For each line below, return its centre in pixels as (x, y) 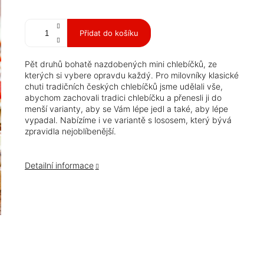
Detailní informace (59, 166)
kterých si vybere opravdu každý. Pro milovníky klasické (132, 75)
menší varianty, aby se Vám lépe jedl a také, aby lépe (126, 109)
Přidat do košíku (109, 33)
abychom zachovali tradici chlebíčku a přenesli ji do (123, 98)
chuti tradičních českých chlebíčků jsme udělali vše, (124, 87)
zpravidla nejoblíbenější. (70, 131)
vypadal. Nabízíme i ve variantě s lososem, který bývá (128, 120)
